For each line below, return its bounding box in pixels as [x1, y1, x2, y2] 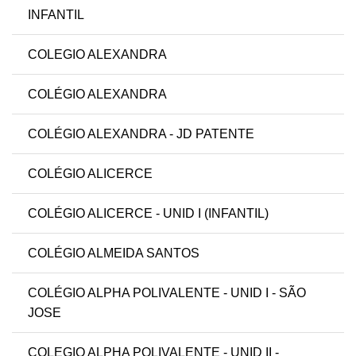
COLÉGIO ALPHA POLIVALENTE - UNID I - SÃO [28, 286, 306, 300]
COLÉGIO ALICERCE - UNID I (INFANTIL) [28, 207, 269, 221]
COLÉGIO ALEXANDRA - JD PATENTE [28, 127, 254, 141]
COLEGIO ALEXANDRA [28, 48, 167, 62]
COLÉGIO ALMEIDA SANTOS [28, 246, 199, 261]
